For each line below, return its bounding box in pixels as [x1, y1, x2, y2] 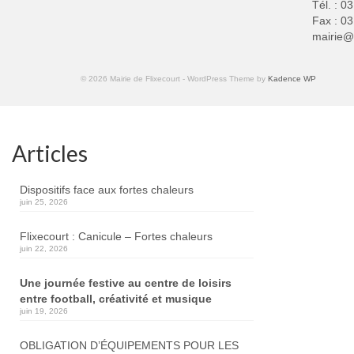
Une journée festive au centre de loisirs [20, 276, 232, 289]
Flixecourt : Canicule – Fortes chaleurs [20, 229, 213, 243]
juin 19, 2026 [20, 306, 68, 315]
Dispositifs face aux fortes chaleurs [20, 183, 194, 196]
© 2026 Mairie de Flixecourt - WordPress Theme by [81, 73, 268, 83]
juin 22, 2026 [20, 243, 68, 253]
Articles [12, 139, 88, 167]
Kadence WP [268, 73, 316, 83]
